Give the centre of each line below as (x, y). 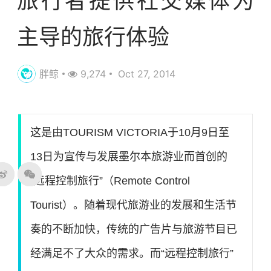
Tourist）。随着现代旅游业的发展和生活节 (133, 205)
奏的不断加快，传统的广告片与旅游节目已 (134, 230)
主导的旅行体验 (93, 37)
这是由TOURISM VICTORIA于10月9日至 (130, 133)
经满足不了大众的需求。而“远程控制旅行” (132, 254)
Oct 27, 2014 (145, 74)
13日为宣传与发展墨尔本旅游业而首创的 (129, 157)
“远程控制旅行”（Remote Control (110, 181)
